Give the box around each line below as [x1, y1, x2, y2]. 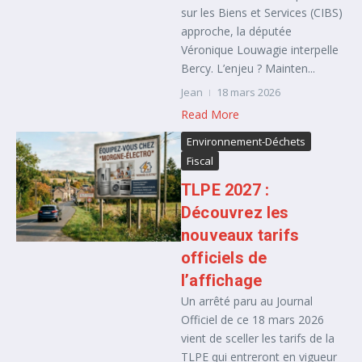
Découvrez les [181, 203, 289, 222]
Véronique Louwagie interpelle [181, 42, 339, 57]
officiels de [181, 248, 267, 267]
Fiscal [187, 154, 213, 168]
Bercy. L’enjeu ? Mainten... [181, 61, 315, 76]
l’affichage [181, 271, 263, 290]
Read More [181, 107, 239, 122]
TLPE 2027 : [181, 180, 270, 200]
